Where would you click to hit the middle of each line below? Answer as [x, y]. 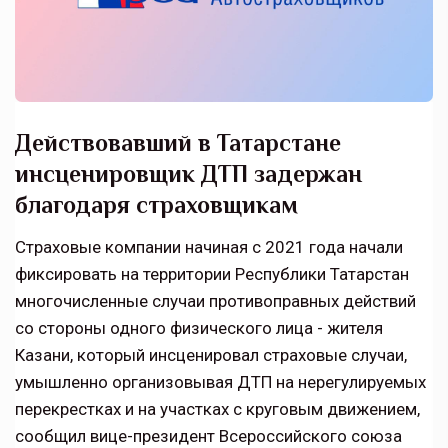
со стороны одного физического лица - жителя [199, 328]
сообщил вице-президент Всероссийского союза [208, 436]
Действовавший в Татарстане [178, 142]
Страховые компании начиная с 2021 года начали [209, 247]
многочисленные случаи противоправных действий [215, 301]
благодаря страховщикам [156, 204]
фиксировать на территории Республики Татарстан [212, 274]
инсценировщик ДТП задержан [188, 173]
